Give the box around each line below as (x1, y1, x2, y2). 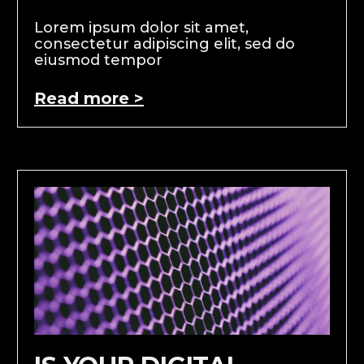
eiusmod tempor (33, 50, 162, 69)
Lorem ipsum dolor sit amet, (33, 18, 249, 37)
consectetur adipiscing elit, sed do (33, 34, 295, 53)
